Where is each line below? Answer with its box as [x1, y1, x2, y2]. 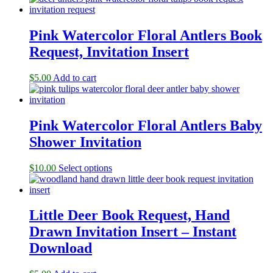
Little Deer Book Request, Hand [29, 207, 230, 224]
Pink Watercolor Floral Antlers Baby [29, 117, 262, 133]
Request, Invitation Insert [29, 43, 189, 60]
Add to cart [53, 72, 96, 83]
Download [29, 240, 92, 257]
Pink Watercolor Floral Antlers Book [29, 27, 262, 43]
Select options [58, 162, 112, 173]
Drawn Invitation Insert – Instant [29, 224, 236, 240]
